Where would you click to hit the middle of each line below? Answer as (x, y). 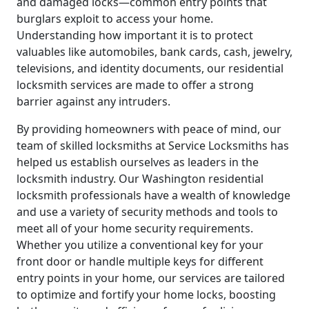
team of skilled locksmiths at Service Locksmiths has (153, 146)
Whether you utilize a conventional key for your (140, 245)
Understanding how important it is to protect (135, 36)
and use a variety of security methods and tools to (147, 212)
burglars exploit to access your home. (115, 19)
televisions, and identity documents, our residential (150, 69)
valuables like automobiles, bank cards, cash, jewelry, (154, 52)
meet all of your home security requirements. (135, 229)
